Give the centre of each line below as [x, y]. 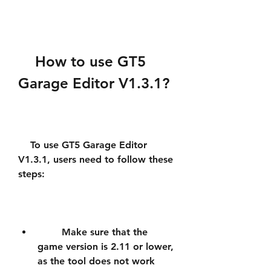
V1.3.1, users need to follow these [96, 159]
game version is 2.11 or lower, [106, 247]
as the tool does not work [96, 261]
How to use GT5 [27, 61]
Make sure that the [50, 232]
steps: [31, 174]
